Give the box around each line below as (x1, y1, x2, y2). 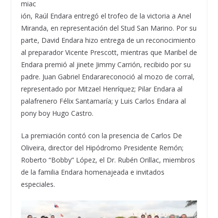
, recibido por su (140, 59, 191, 69)
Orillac (139, 155, 159, 164)
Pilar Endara (137, 84, 175, 93)
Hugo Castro (52, 108, 92, 118)
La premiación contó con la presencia (20, 130, 141, 140)
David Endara (41, 35, 83, 45)
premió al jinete (42, 59, 96, 69)
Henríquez (100, 84, 134, 93)
